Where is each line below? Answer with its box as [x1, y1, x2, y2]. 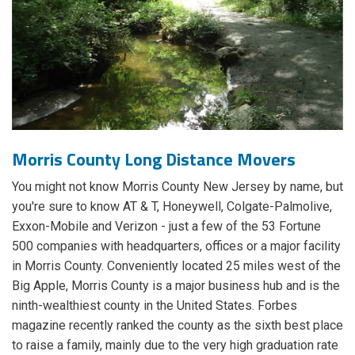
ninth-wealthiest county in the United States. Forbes [12, 298, 297, 314]
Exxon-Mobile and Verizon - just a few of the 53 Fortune [12, 219, 321, 235]
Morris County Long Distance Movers [12, 146, 296, 174]
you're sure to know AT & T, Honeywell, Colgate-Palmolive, [12, 199, 332, 215]
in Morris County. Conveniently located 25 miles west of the [12, 258, 341, 274]
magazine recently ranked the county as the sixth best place [12, 318, 343, 334]
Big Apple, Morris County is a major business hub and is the [12, 278, 340, 294]
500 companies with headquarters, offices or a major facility [12, 239, 341, 254]
